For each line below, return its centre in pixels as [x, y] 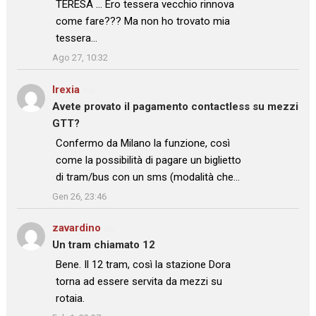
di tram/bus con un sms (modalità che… [148, 177]
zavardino [77, 228]
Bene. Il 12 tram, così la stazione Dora [144, 265]
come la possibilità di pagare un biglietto [149, 160]
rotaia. [71, 299]
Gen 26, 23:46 [80, 196]
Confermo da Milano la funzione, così [143, 143]
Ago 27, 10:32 [80, 58]
